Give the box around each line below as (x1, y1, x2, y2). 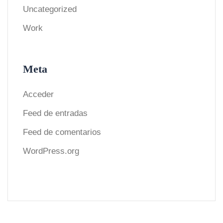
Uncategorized (23, 4, 77, 14)
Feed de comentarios (23, 127, 101, 137)
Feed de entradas (23, 108, 88, 118)
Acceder (23, 89, 54, 99)
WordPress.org (23, 146, 79, 156)
